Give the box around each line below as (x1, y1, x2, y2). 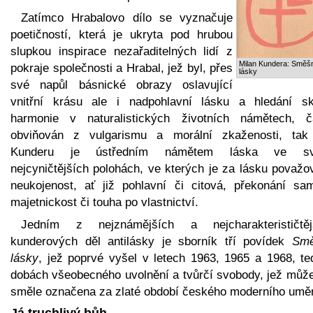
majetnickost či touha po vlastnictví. (10, 195, 198, 209)
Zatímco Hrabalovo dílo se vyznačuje (21, 10, 233, 24)
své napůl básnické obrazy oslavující (10, 78, 233, 92)
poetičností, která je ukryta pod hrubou (10, 27, 233, 41)
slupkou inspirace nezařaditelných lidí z (10, 44, 233, 58)
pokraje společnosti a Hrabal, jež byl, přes (10, 61, 233, 75)
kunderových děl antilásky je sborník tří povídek (10, 234, 292, 248)
